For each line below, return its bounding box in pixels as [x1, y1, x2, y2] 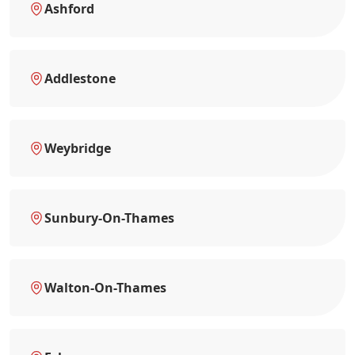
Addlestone [44, 69, 116, 87]
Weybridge [44, 139, 111, 157]
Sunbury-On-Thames [44, 208, 174, 227]
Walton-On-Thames [44, 278, 166, 296]
